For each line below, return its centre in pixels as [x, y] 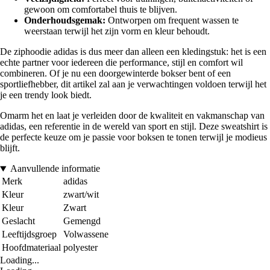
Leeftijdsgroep [29, 234]
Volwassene [86, 234]
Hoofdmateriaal [31, 248]
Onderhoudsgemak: [65, 20]
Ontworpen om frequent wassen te [172, 20]
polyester [80, 248]
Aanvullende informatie [55, 169]
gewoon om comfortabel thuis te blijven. [101, 10]
